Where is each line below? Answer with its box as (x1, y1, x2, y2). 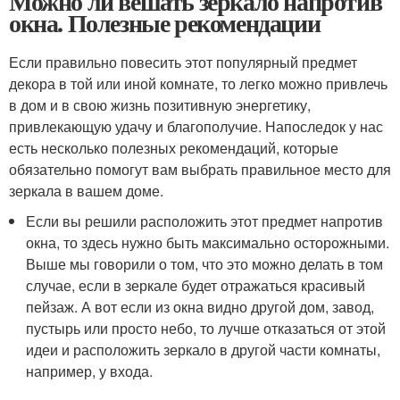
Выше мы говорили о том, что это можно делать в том (26, 254, 384, 274)
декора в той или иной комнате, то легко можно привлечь (9, 73, 387, 94)
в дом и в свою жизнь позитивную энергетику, (9, 95, 311, 115)
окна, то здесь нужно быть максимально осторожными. (26, 232, 390, 253)
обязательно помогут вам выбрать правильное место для (9, 159, 391, 179)
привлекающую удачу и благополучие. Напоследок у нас (9, 116, 383, 137)
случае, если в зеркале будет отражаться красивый (26, 275, 366, 296)
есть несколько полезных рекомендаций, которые (9, 137, 338, 158)
